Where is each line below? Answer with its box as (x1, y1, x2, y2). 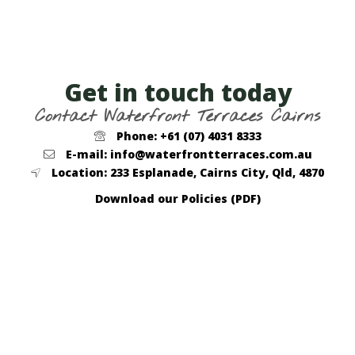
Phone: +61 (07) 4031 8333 (105, 128, 261, 143)
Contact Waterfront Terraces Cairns (35, 105, 320, 128)
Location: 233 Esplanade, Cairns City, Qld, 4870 (40, 164, 324, 180)
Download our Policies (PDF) (94, 190, 261, 206)
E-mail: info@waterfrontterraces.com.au (54, 146, 312, 162)
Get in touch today (63, 75, 292, 109)
